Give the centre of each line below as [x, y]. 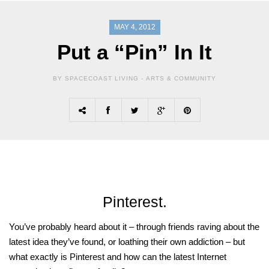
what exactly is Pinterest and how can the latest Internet [118, 257]
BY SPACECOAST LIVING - [98, 79]
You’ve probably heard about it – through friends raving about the [134, 227]
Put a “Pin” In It [134, 52]
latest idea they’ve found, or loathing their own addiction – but [127, 242]
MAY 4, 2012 [134, 27]
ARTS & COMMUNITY [181, 79]
